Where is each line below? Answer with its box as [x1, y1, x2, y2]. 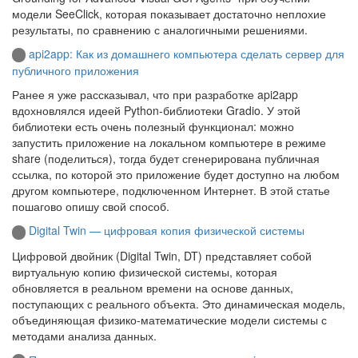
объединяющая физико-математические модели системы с [12, 311, 327, 328]
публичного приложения [12, 62, 139, 79]
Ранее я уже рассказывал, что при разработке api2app [12, 86, 298, 103]
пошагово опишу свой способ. [12, 198, 169, 215]
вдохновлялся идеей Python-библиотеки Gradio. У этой [12, 102, 300, 119]
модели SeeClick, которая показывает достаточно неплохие [12, 5, 326, 22]
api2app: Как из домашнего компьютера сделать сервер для [29, 45, 344, 62]
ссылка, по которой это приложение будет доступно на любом [12, 166, 340, 183]
